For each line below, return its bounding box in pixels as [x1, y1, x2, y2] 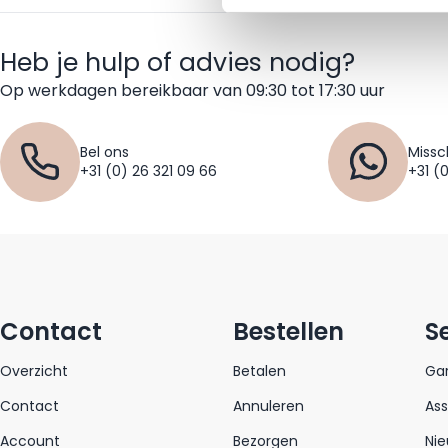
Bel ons [80, 141, 129, 162]
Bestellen [233, 314, 344, 348]
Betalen [233, 360, 286, 381]
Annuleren [233, 395, 304, 416]
